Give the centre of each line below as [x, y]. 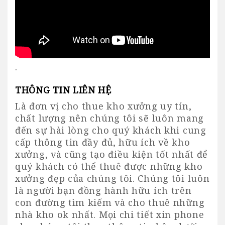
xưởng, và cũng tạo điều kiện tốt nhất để [112, 154]
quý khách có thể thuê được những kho [109, 166]
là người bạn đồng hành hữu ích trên [103, 190]
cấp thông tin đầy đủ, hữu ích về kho [103, 142]
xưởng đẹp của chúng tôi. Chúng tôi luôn [113, 178]
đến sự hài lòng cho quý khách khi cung [111, 130]
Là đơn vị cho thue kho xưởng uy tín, [103, 106]
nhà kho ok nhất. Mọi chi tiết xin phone [110, 214]
